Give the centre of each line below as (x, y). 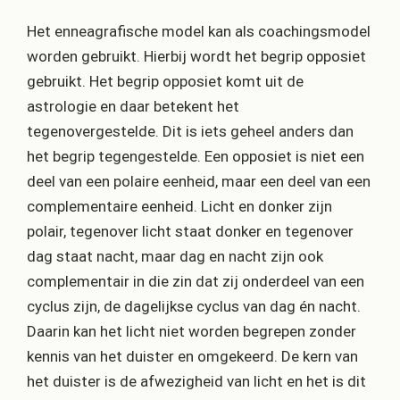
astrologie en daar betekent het (133, 107)
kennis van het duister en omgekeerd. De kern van (192, 357)
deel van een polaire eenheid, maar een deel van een (199, 182)
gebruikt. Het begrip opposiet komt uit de (165, 82)
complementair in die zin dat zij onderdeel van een (196, 282)
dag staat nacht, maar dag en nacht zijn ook (175, 257)
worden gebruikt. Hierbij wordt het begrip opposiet (196, 57)
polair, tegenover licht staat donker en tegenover (190, 232)
